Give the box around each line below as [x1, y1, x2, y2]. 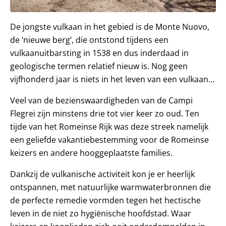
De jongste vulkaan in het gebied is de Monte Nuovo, [10, 21, 209, 32]
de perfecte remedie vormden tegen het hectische [10, 194, 201, 206]
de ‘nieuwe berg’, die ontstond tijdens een [10, 34, 168, 45]
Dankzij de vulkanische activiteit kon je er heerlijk [10, 168, 195, 180]
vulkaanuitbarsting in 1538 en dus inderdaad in [10, 47, 189, 59]
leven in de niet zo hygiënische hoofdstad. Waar [10, 207, 191, 219]
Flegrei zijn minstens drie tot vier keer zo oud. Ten [10, 107, 199, 119]
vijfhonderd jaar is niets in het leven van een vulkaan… [10, 73, 214, 85]
